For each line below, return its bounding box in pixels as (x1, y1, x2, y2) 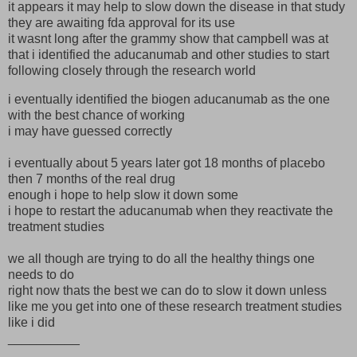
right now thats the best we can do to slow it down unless (8, 284, 327, 298)
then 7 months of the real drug (8, 172, 175, 186)
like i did (8, 316, 55, 330)
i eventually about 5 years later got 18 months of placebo (8, 156, 325, 171)
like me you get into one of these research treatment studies (8, 300, 342, 314)
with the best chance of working (8, 108, 185, 123)
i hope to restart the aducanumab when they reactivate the (8, 204, 333, 218)
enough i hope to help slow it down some (8, 188, 238, 202)
